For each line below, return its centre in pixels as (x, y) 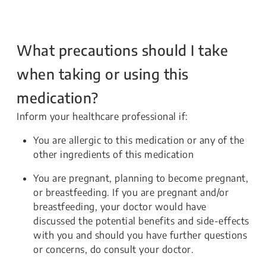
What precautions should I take (122, 50)
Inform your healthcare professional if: (102, 116)
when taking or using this (103, 74)
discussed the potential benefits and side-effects (141, 221)
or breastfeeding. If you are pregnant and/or (131, 192)
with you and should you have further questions (140, 235)
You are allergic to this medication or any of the (139, 140)
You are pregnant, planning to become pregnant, (141, 178)
